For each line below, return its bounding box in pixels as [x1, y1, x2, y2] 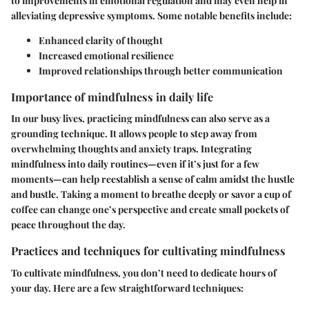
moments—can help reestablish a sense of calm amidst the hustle [11, 172, 295, 186]
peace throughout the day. [11, 218, 126, 232]
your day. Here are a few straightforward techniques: [11, 281, 243, 295]
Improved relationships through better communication [39, 64, 283, 78]
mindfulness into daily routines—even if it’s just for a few [11, 157, 259, 171]
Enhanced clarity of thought [39, 34, 163, 48]
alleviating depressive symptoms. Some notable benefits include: [11, 9, 292, 23]
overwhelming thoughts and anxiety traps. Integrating [11, 142, 252, 156]
